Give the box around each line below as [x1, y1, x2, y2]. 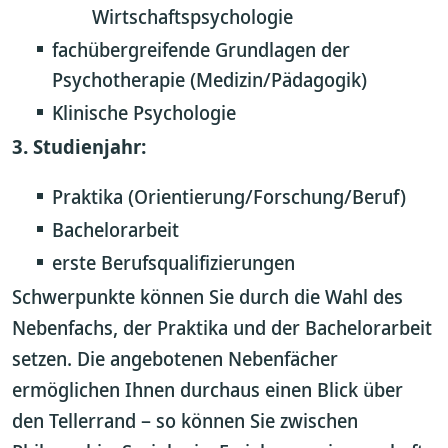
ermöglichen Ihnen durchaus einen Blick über [12, 376, 403, 403]
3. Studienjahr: [12, 133, 147, 160]
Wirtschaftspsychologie [92, 3, 293, 30]
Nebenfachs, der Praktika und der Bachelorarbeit [12, 314, 432, 341]
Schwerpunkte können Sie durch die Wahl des [12, 283, 403, 310]
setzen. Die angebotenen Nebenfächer [12, 345, 338, 372]
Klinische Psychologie [52, 99, 236, 126]
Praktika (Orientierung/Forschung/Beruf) [52, 183, 406, 210]
